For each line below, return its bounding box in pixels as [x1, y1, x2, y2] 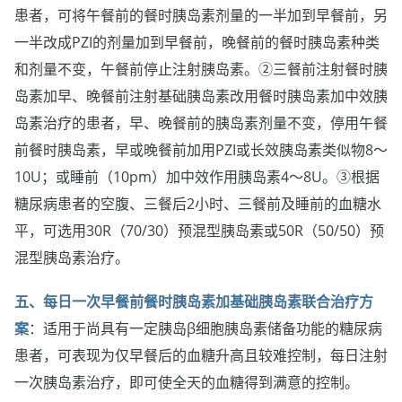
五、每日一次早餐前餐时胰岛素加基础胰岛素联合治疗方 [14, 291, 373, 311]
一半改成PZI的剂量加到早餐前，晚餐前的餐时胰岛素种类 [14, 31, 380, 52]
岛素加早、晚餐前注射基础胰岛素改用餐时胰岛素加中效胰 [14, 85, 388, 106]
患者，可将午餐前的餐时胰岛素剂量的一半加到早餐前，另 [14, 4, 388, 25]
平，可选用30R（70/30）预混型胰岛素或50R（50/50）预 [14, 220, 384, 240]
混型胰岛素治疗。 [14, 247, 129, 267]
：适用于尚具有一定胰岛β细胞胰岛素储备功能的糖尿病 [29, 318, 382, 338]
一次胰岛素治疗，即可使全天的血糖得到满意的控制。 [14, 371, 359, 392]
